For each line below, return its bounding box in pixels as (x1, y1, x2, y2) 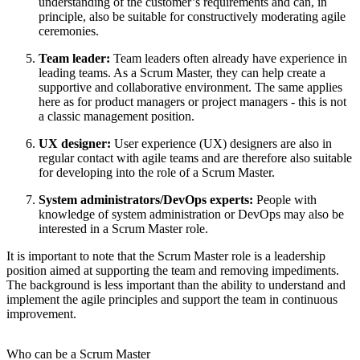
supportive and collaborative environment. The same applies (39, 80, 342, 95)
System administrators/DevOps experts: (39, 193, 253, 207)
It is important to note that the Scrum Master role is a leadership (6, 249, 325, 264)
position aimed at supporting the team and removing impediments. (6, 264, 339, 278)
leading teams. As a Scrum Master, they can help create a (39, 66, 325, 80)
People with (253, 193, 317, 207)
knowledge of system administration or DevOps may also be (39, 207, 344, 222)
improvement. (6, 307, 76, 321)
